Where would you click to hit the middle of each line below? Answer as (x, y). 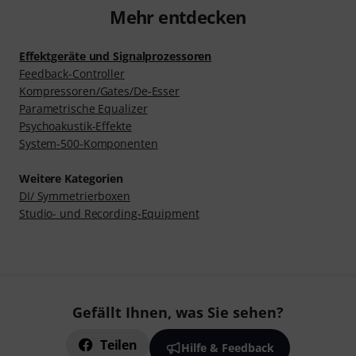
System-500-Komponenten (89, 143)
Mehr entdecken (178, 16)
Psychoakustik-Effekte (75, 126)
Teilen (119, 345)
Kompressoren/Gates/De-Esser (100, 91)
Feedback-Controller (72, 73)
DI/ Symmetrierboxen (75, 195)
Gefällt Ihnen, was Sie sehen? (178, 312)
